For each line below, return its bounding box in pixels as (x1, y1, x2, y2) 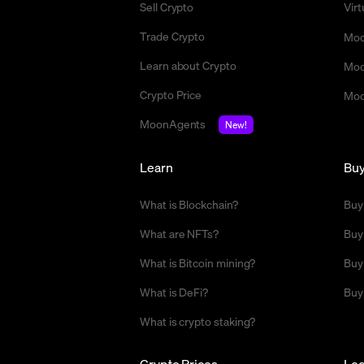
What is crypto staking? (140, 314, 256, 329)
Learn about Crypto (140, 58, 236, 73)
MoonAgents (140, 116, 206, 132)
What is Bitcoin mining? (140, 255, 256, 271)
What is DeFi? (140, 284, 209, 300)
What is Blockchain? (140, 197, 238, 212)
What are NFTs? (140, 226, 219, 241)
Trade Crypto (140, 28, 206, 44)
